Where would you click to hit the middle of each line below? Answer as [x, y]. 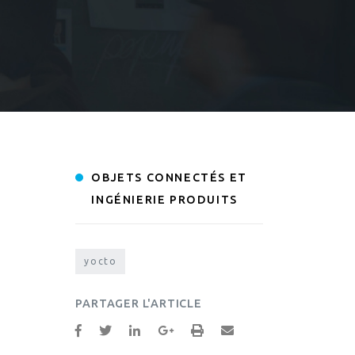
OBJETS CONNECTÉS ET [169, 178]
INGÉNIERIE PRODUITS [164, 200]
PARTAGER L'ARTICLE [139, 304]
